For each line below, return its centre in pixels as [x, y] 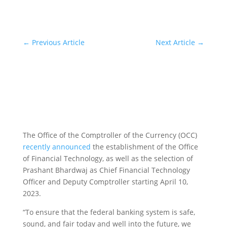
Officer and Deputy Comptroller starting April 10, [105, 182]
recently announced [56, 147]
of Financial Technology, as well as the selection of [108, 158]
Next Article [176, 42]
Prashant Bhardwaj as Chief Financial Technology [106, 170]
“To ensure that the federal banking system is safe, [109, 212]
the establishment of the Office [144, 147]
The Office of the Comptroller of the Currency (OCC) [110, 135]
